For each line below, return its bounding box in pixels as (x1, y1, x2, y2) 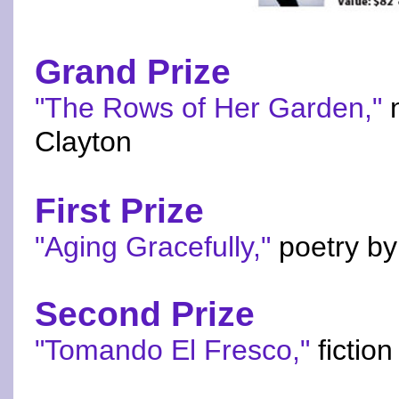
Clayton (35, 126, 132, 158)
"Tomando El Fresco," (35, 334, 310, 366)
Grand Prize (35, 53, 231, 91)
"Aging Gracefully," (35, 231, 271, 263)
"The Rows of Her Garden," (35, 92, 382, 124)
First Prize (35, 191, 204, 230)
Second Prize (35, 295, 255, 333)
